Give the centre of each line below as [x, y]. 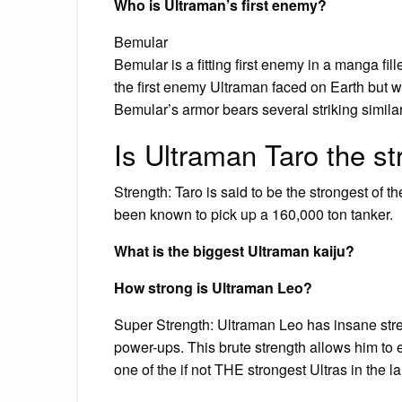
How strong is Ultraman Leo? [213, 287]
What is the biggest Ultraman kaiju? [234, 250]
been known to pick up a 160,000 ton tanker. [253, 214]
